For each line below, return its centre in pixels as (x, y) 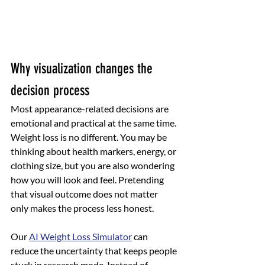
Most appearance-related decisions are (91, 109)
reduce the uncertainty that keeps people (95, 251)
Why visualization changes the (83, 69)
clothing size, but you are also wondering (93, 166)
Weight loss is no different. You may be (90, 137)
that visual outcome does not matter (85, 194)
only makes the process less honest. (82, 208)
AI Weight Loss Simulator (80, 237)
